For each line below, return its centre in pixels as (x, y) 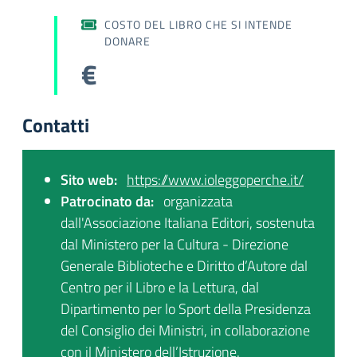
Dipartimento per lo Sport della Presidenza (186, 308)
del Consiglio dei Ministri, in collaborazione (185, 330)
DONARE (128, 41)
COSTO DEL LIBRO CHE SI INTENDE (199, 24)
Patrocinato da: (107, 201)
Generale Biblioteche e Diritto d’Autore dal (184, 265)
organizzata (196, 201)
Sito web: (89, 179)
